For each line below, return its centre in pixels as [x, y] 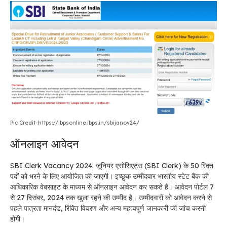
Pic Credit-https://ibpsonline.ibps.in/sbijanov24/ [75, 122]
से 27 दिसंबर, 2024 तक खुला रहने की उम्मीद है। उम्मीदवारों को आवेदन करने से [111, 197]
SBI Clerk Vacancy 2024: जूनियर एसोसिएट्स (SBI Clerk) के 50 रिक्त [112, 165]
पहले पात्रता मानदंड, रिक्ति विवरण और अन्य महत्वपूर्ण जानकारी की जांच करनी [108, 208]
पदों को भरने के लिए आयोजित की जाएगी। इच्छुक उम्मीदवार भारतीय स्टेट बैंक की [109, 176]
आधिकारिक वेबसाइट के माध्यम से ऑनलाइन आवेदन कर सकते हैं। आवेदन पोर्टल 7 [112, 187]
